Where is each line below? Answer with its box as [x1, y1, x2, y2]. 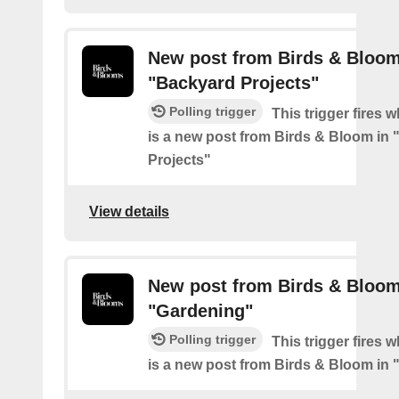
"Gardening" [148, 301, 253, 321]
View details [89, 203, 169, 219]
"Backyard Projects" [148, 73, 319, 93]
